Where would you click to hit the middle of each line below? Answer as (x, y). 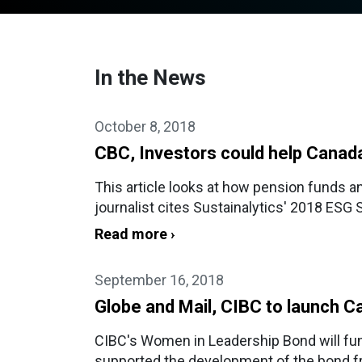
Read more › (135, 234)
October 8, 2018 (145, 126)
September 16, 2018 (159, 280)
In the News (150, 78)
